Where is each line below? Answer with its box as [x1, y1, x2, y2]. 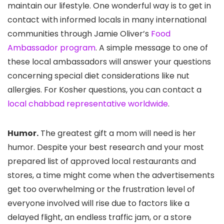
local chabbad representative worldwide [7, 98, 168, 110]
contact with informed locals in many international [7, 14, 206, 26]
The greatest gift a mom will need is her [38, 127, 196, 139]
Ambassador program [7, 42, 95, 54]
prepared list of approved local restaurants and [7, 155, 196, 167]
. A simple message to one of [95, 42, 208, 54]
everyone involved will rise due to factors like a [7, 197, 189, 209]
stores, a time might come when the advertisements [7, 169, 214, 181]
